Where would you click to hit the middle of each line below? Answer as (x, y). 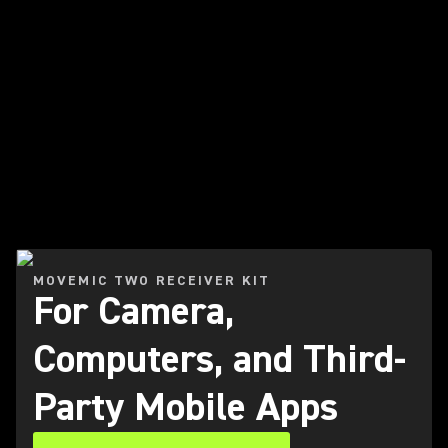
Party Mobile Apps (185, 407)
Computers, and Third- (219, 359)
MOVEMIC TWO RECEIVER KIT (152, 281)
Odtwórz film (63, 176)
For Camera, (133, 311)
